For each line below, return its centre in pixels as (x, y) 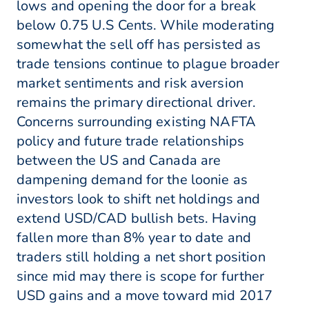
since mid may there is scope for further (141, 277)
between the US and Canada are (119, 161)
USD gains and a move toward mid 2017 (145, 296)
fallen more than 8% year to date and (134, 238)
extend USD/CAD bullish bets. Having (137, 219)
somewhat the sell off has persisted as (139, 45)
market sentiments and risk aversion (130, 83)
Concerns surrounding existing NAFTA (136, 122)
